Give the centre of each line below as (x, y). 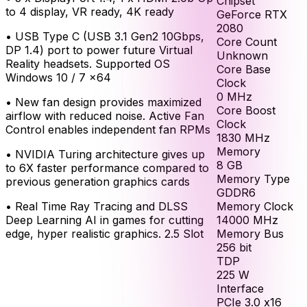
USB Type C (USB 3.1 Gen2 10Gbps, (110, 36)
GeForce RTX (252, 14)
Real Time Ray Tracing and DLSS (101, 206)
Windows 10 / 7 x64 (58, 77)
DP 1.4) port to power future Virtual (99, 50)
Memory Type (253, 179)
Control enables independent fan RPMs (108, 129)
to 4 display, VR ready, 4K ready (90, 11)
